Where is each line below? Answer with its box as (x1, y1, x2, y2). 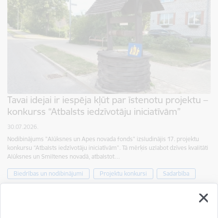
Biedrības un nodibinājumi (14, 170, 83, 178)
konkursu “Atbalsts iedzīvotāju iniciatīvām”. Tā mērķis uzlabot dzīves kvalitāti (7, 144, 208, 152)
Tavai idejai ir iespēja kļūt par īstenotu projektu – (7, 94, 208, 106)
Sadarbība (163, 170, 189, 178)
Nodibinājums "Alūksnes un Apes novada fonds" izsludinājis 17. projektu (7, 135, 199, 143)
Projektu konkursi (99, 170, 147, 178)
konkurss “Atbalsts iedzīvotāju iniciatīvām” (7, 106, 181, 118)
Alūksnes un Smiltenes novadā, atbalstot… (7, 153, 120, 161)
